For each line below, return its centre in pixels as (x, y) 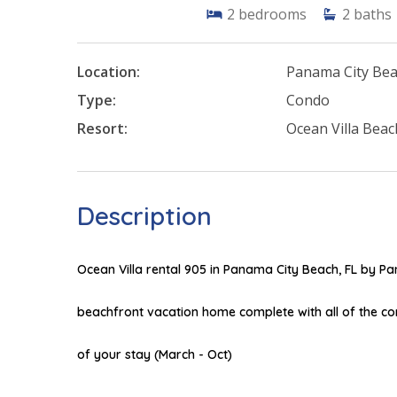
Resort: (102, 129)
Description (144, 216)
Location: (109, 72)
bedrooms (272, 15)
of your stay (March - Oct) (155, 355)
